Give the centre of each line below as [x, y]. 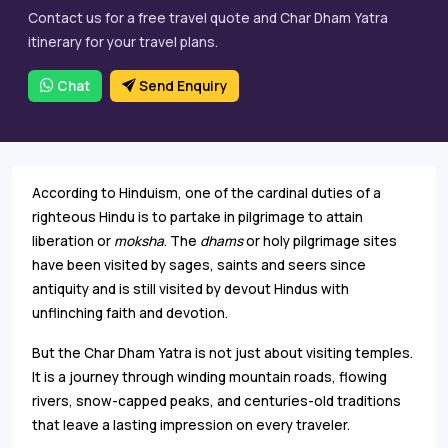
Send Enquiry [181, 85]
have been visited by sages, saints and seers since [199, 264]
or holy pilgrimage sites [320, 240]
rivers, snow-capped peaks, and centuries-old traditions [216, 400]
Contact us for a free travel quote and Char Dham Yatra [208, 17]
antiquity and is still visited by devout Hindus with [190, 288]
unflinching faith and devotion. [130, 312]
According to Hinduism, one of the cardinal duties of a [206, 192]
